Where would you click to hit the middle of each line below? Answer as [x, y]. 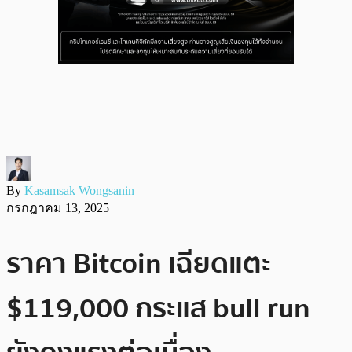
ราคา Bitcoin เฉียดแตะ [139, 263]
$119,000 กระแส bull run [158, 308]
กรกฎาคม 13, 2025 [58, 207]
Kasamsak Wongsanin [79, 190]
